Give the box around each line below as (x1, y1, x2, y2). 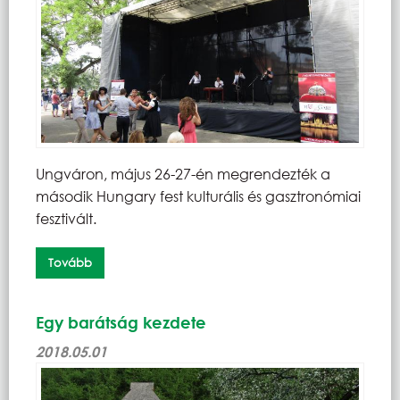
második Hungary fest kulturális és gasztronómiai (36, 186, 361, 205)
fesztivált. (36, 208, 96, 228)
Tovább (47, 254, 92, 271)
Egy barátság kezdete (36, 312, 206, 333)
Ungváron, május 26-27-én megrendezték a (36, 163, 330, 183)
